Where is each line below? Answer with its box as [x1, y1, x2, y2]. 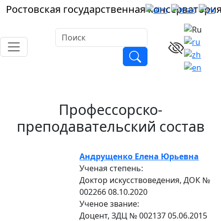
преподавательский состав [16, 116, 205, 136]
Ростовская [6, 2, 63, 16]
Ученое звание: [79, 198, 140, 209]
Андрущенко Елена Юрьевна [79, 150, 199, 162]
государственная [63, 2, 146, 16]
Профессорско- [59, 99, 162, 119]
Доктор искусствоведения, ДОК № [79, 174, 211, 185]
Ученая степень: [79, 162, 144, 174]
